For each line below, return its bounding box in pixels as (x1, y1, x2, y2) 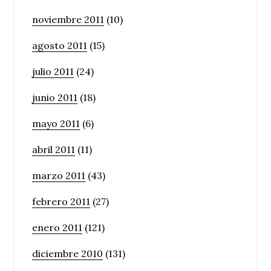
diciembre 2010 (32, 247, 103, 260)
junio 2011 (32, 91, 78, 103)
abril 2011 (32, 143, 76, 155)
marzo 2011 (32, 169, 86, 181)
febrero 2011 (32, 195, 91, 207)
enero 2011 (32, 221, 83, 233)
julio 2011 (32, 65, 74, 77)
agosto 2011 (32, 39, 88, 51)
